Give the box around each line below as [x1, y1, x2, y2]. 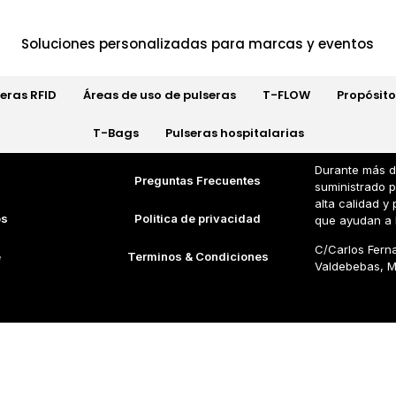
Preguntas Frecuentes [134, 172, 262, 187]
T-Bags [92, 124, 139, 141]
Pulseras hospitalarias [164, 124, 304, 141]
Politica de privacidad [134, 210, 262, 225]
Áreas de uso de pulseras [83, 86, 236, 103]
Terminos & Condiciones [126, 248, 269, 263]
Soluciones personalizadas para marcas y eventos [21, 34, 375, 54]
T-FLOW [263, 86, 310, 103]
